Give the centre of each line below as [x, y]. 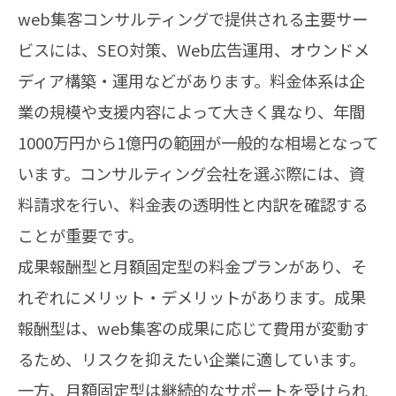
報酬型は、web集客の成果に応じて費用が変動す [193, 328]
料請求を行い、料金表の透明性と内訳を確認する [193, 205]
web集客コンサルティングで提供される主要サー [193, 19]
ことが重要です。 [80, 236]
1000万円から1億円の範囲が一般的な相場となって [198, 143]
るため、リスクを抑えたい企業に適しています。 [191, 359]
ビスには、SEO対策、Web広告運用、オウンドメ [194, 50]
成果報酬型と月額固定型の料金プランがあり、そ [192, 267]
